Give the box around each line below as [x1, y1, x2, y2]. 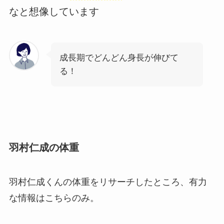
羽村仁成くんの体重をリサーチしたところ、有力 [8, 177, 207, 187]
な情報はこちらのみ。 [8, 193, 99, 203]
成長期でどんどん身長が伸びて [59, 52, 178, 62]
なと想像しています [8, 6, 99, 17]
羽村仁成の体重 [8, 141, 79, 153]
